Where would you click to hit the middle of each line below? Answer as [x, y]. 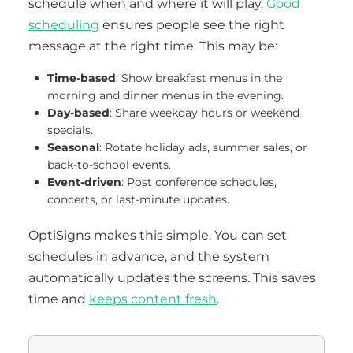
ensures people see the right [192, 25]
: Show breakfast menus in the [199, 78]
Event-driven [84, 182]
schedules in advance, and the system [149, 256]
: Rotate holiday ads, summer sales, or [203, 147]
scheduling [64, 25]
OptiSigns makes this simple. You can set [158, 235]
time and [59, 299]
